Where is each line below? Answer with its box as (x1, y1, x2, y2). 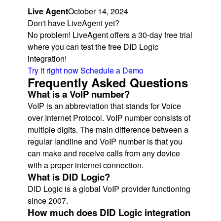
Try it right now (28, 64, 78, 76)
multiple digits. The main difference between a (28, 123, 188, 135)
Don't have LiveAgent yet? (28, 17, 119, 29)
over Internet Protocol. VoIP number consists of (28, 111, 190, 123)
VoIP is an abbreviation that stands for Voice (28, 100, 181, 111)
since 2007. (28, 194, 70, 206)
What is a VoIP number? (28, 87, 130, 101)
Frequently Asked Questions (28, 74, 188, 91)
